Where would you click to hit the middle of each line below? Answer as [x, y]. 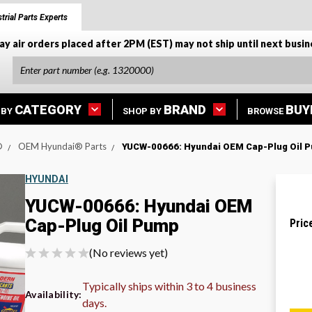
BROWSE [265, 111]
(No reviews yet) [128, 252]
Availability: [54, 294]
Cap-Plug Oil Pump [102, 225]
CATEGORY [48, 109]
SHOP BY [142, 111]
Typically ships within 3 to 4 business [169, 286]
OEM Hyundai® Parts [62, 146]
